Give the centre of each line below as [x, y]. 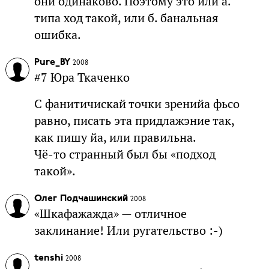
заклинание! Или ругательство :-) [128, 231]
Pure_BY [52, 63]
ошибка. [57, 35]
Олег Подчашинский [81, 199]
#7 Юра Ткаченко [82, 78]
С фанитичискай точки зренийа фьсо [137, 104]
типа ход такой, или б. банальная [126, 18]
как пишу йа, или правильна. [115, 138]
